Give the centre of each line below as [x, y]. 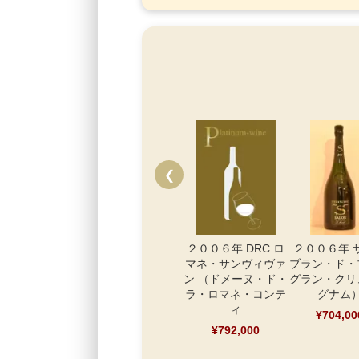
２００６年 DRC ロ [236, 248]
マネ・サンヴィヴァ [236, 264]
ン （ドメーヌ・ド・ [236, 279]
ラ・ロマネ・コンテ [236, 294]
